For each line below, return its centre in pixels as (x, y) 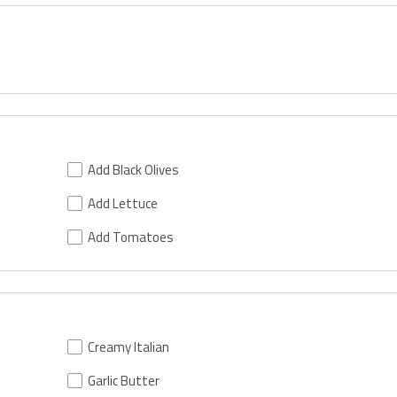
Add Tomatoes (131, 237)
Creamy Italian (129, 346)
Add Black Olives (134, 169)
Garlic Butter (124, 380)
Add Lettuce (123, 203)
